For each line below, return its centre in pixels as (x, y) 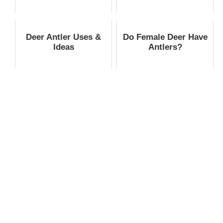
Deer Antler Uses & (63, 37)
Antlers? (165, 47)
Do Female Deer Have (165, 37)
